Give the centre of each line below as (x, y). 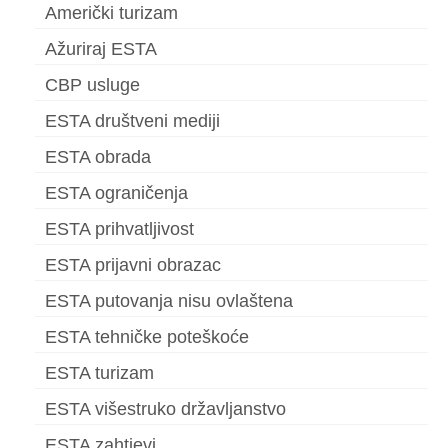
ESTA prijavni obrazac (133, 265)
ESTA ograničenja (116, 193)
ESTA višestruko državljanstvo (165, 409)
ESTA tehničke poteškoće (147, 337)
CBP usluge (92, 85)
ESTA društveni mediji (132, 121)
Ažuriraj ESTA (101, 49)
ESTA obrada (98, 157)
